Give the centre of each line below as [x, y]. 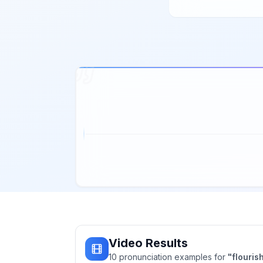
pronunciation [146, 257]
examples [193, 257]
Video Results [148, 243]
